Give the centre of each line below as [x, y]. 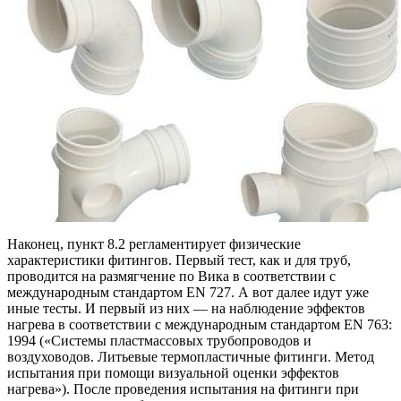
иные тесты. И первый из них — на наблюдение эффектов [186, 309]
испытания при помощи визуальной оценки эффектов [173, 373]
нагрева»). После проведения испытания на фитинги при [183, 389]
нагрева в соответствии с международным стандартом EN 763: [200, 325]
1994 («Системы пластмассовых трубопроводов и [159, 341]
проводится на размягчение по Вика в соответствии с [171, 277]
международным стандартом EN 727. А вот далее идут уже [188, 293]
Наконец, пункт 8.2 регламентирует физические [154, 244]
